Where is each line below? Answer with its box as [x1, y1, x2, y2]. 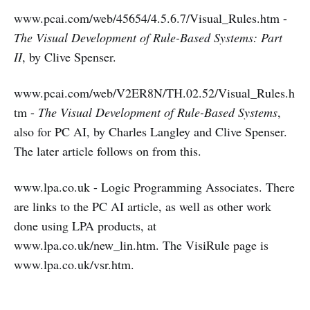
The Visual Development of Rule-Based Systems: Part [14, 29, 282, 46]
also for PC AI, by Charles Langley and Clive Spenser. [14, 123, 287, 140]
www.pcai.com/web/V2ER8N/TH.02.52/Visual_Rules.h [14, 84, 295, 101]
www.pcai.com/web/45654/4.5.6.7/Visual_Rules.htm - [14, 10, 287, 26]
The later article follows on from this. [14, 143, 201, 159]
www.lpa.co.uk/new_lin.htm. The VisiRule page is [14, 237, 268, 253]
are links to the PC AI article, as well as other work [14, 198, 271, 215]
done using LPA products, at [14, 217, 156, 234]
